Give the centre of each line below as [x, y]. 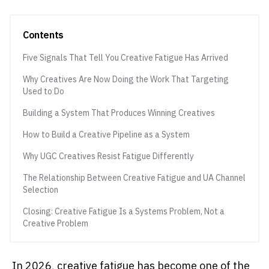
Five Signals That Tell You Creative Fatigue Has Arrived [125, 58]
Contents [43, 35]
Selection [41, 190]
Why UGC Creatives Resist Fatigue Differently [108, 156]
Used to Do [44, 91]
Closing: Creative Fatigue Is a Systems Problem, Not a [124, 211]
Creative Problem [56, 223]
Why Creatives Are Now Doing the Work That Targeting [126, 79]
